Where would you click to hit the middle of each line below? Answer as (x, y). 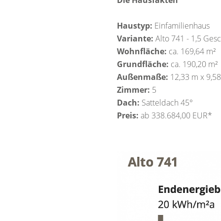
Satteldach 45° (166, 103)
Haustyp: (135, 26)
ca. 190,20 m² (193, 64)
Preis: (128, 116)
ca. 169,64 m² (191, 52)
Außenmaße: (143, 77)
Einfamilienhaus (181, 26)
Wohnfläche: (142, 52)
